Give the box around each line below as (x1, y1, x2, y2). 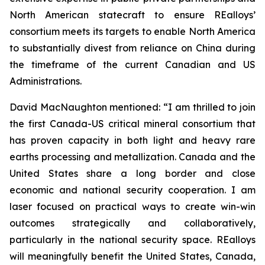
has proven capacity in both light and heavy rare (9, 134, 256, 146)
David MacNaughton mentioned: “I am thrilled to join (9, 101, 256, 113)
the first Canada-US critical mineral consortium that (9, 118, 256, 130)
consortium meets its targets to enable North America (9, 25, 256, 37)
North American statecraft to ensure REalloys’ (9, 9, 256, 21)
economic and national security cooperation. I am (9, 184, 256, 196)
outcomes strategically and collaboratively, (9, 217, 256, 229)
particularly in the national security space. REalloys (9, 234, 256, 245)
